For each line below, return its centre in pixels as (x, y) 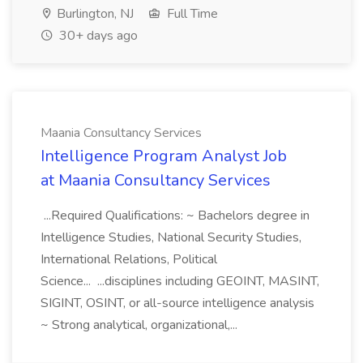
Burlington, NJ (94, 14)
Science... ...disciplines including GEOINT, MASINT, (180, 281)
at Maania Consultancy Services (156, 180)
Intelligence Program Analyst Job (164, 156)
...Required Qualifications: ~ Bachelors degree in (175, 216)
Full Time (191, 14)
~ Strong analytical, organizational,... (141, 325)
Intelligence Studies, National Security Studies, (171, 237)
